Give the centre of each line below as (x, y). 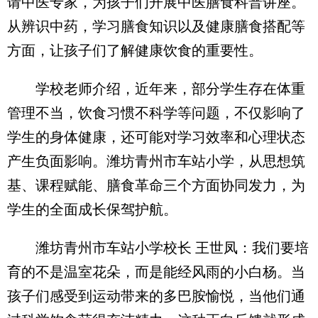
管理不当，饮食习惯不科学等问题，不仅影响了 (156, 113)
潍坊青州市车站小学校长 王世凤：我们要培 (158, 248)
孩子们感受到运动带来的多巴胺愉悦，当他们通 (156, 296)
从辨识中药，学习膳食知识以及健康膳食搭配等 (156, 26)
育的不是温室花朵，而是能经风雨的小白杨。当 (156, 272)
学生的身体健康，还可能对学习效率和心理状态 (156, 137)
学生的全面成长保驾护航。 (92, 209)
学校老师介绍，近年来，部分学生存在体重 (156, 89)
